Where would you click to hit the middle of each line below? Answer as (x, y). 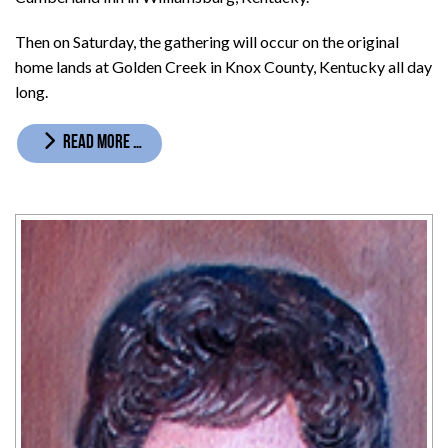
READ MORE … (101, 144)
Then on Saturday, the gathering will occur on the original (207, 42)
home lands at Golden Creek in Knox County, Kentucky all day (223, 67)
